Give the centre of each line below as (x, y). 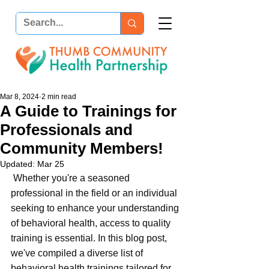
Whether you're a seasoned (71, 178)
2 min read (59, 97)
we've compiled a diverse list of (78, 253)
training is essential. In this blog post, (90, 238)
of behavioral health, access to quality (92, 223)
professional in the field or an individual (95, 193)
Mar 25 (51, 164)
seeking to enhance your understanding (96, 208)
